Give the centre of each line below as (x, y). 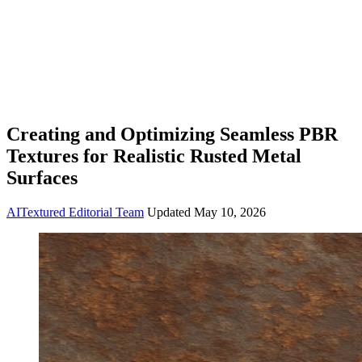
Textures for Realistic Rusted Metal (154, 156)
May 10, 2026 (230, 212)
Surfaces (42, 177)
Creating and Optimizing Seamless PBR (172, 134)
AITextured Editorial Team (75, 212)
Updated (170, 212)
